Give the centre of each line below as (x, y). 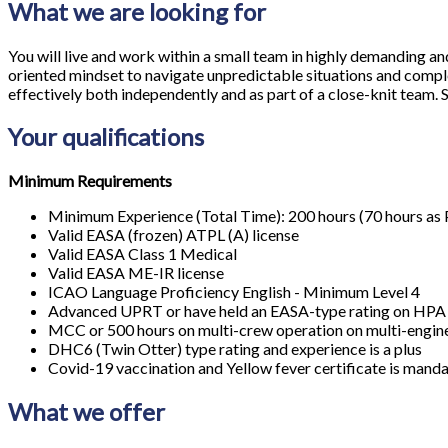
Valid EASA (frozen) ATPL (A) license (173, 235)
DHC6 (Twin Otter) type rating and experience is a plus (235, 349)
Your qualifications (106, 137)
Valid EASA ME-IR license (136, 273)
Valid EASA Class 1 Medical (142, 254)
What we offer (86, 412)
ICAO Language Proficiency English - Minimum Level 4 (234, 292)
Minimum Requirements (90, 181)
